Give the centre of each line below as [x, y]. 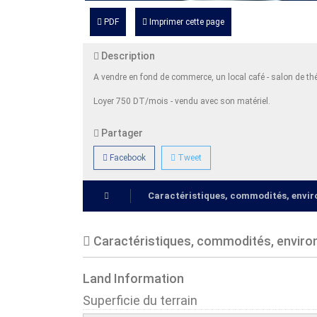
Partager [121, 133]
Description [127, 56]
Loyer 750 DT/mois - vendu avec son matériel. [183, 101]
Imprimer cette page [187, 22]
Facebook [127, 157]
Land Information [133, 278]
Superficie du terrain [140, 300]
